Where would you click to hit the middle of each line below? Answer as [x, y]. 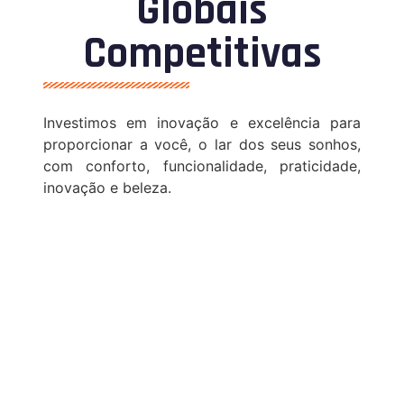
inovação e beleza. [107, 188]
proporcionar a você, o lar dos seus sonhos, [202, 145]
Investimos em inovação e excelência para [202, 123]
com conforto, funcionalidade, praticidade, [202, 166]
